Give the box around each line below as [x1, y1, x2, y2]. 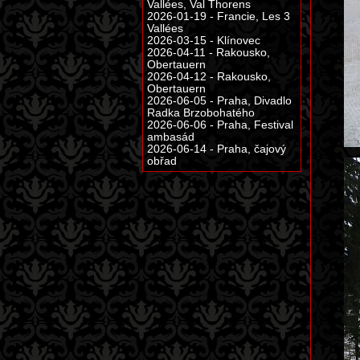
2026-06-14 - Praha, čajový [147, 143, 286, 155]
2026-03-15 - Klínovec [147, 35, 260, 47]
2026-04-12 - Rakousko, [147, 71, 271, 83]
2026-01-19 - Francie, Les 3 [147, 10, 290, 22]
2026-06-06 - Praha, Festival [147, 119, 293, 131]
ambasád [147, 131, 194, 143]
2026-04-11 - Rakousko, [147, 47, 270, 59]
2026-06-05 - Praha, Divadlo [147, 95, 292, 107]
